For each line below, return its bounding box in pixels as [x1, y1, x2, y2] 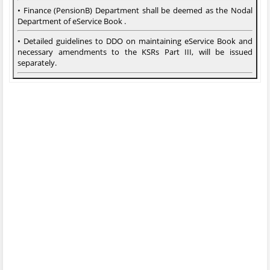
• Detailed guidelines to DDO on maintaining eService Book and [17, 35, 253, 46]
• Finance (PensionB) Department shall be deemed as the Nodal [17, 4, 253, 16]
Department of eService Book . [17, 15, 126, 27]
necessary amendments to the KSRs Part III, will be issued [17, 46, 253, 57]
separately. [17, 57, 57, 68]
